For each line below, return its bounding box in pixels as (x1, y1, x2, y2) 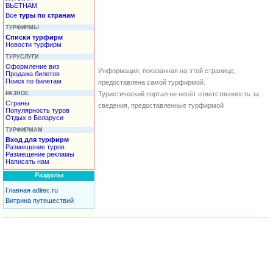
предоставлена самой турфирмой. (98, 79, 205, 87)
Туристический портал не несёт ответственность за (98, 90, 259, 98)
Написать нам (5, 157, 49, 165)
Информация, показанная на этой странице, (98, 67, 235, 75)
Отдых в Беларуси (5, 113, 63, 121)
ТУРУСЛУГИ (5, 53, 38, 60)
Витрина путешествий (5, 197, 74, 204)
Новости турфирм (5, 40, 62, 48)
